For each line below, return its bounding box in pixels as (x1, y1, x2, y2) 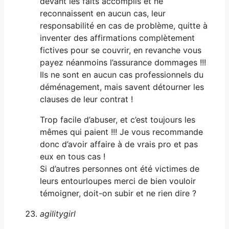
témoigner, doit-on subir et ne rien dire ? (40, 188, 196, 198)
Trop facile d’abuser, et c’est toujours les (40, 114, 195, 125)
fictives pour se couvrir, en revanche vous (40, 44, 201, 55)
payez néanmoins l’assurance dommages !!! (40, 57, 206, 67)
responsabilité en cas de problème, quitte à (40, 20, 208, 31)
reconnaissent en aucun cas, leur (40, 8, 166, 18)
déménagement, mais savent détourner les (40, 81, 204, 92)
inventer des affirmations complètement (40, 32, 195, 43)
